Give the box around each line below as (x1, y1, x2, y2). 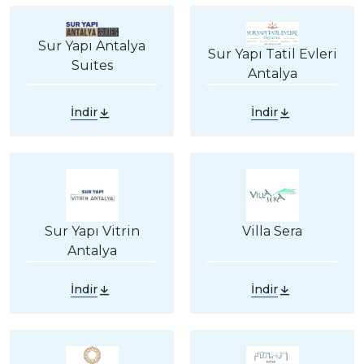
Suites (71, 57, 113, 73)
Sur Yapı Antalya (38, 37, 145, 54)
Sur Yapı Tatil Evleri (207, 46, 337, 63)
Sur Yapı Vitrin (44, 223, 140, 240)
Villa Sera (242, 223, 302, 240)
